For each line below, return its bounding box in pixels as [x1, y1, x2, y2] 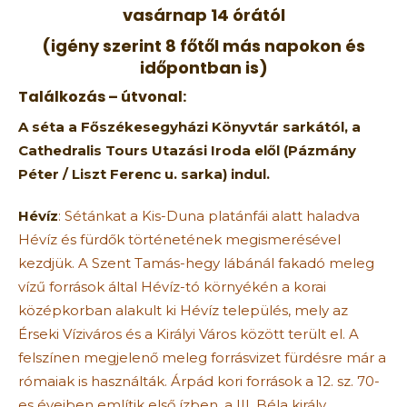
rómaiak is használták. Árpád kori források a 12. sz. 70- [18, 372, 380, 390]
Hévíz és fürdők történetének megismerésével [18, 230, 341, 248]
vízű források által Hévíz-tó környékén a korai [18, 277, 326, 295]
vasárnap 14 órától [122, 3, 285, 26]
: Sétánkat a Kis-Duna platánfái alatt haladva [58, 206, 360, 224]
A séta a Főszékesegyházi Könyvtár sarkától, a [18, 117, 361, 135]
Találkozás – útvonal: [18, 85, 186, 107]
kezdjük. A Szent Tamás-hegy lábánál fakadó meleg [18, 253, 374, 272]
